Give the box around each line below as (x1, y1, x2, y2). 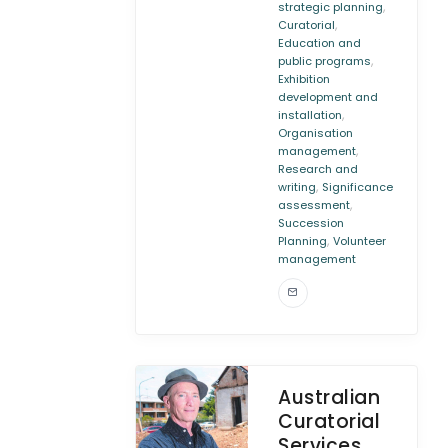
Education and (278, 35, 362, 51)
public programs (278, 53, 372, 69)
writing (278, 179, 317, 195)
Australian (278, 384, 381, 411)
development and (278, 89, 379, 105)
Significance (322, 179, 394, 195)
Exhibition (278, 71, 331, 87)
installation (278, 107, 343, 123)
